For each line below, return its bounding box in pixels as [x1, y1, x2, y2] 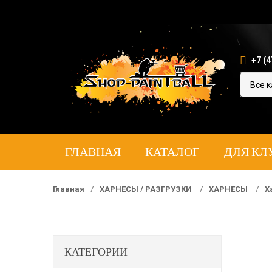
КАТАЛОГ [145, 144, 200, 159]
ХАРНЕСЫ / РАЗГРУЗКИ [100, 185, 192, 194]
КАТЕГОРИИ [64, 245, 127, 258]
